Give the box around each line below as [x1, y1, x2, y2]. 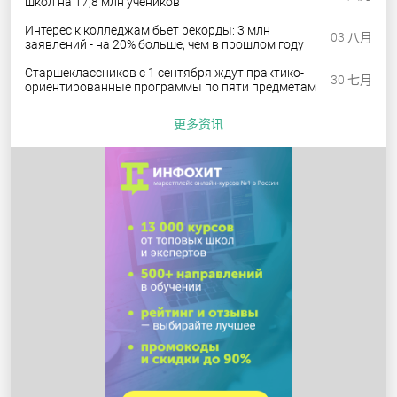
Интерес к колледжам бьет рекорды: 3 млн [25, 23, 270, 37]
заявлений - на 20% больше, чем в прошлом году [25, 37, 304, 51]
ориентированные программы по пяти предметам [25, 80, 316, 94]
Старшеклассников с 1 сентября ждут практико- [25, 66, 304, 80]
